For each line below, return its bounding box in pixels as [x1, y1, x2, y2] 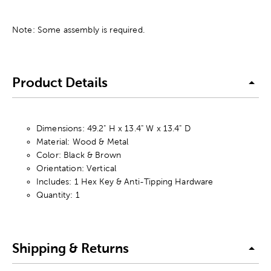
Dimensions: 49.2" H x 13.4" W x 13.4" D [36, 123, 191, 133]
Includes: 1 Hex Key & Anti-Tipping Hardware [36, 176, 214, 186]
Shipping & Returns [12, 241, 129, 256]
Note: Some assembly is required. [12, 24, 145, 34]
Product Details [12, 75, 108, 91]
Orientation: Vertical [36, 163, 117, 173]
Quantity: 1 [36, 189, 80, 200]
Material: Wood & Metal [36, 136, 129, 146]
